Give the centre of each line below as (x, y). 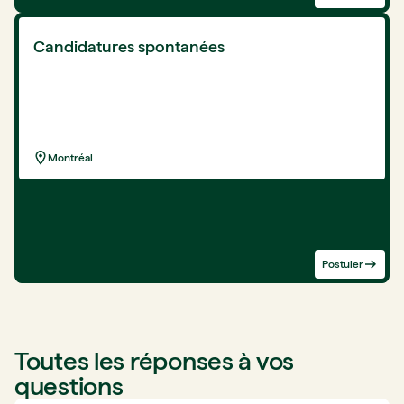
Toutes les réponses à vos (154, 360)
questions (69, 386)
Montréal (70, 157)
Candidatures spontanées (129, 46)
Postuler (343, 264)
